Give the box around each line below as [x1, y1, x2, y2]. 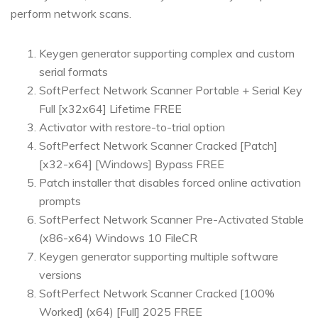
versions [39, 268, 82, 282]
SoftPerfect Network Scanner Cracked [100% [39, 286, 275, 300]
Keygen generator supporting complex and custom [39, 46, 295, 60]
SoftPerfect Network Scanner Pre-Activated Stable [39, 212, 304, 226]
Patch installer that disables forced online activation [39, 175, 301, 190]
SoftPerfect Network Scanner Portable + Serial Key [39, 83, 302, 97]
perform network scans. [11, 6, 131, 21]
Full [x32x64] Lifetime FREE [39, 102, 182, 116]
